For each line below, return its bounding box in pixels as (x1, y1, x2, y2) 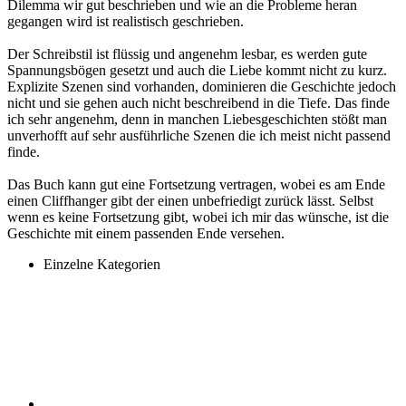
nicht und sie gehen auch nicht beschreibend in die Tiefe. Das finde (7, 94, 390, 111)
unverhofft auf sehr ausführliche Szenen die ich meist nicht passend (7, 127, 391, 143)
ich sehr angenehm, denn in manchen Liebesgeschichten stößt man (7, 111, 387, 127)
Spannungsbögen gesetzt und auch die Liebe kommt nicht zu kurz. (7, 62, 387, 78)
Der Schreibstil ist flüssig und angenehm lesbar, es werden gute (7, 45, 367, 62)
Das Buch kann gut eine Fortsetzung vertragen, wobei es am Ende (7, 176, 385, 192)
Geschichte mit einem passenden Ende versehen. (7, 225, 285, 241)
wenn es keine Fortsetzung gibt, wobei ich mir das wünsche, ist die (7, 208, 389, 225)
